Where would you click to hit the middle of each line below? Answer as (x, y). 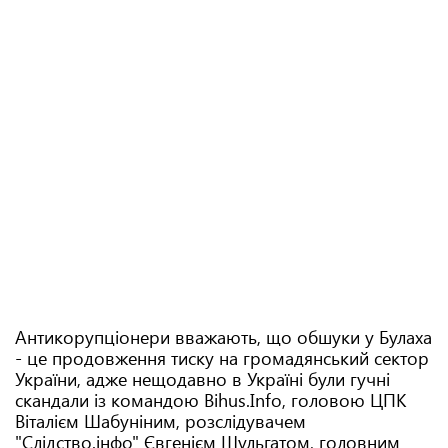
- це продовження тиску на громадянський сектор (222, 358)
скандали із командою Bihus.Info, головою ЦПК (210, 400)
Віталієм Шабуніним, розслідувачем (160, 421)
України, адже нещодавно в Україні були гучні (202, 379)
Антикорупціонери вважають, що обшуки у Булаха (223, 337)
